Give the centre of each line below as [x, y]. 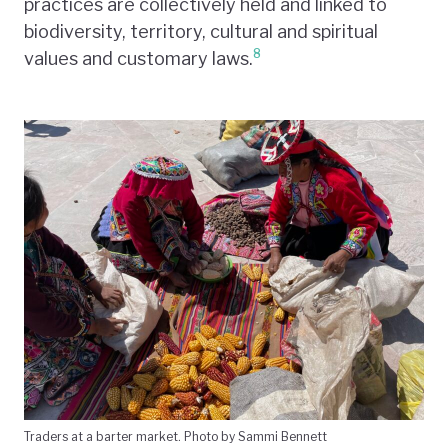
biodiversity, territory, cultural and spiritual [201, 31]
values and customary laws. [138, 58]
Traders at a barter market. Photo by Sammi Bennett [175, 436]
